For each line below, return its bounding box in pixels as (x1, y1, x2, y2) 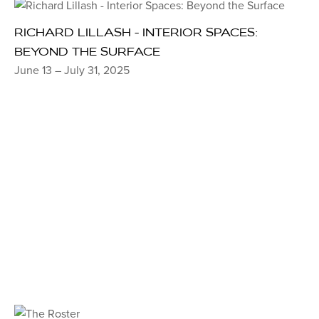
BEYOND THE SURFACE (14, 43, 160, 58)
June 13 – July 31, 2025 (14, 63, 130, 78)
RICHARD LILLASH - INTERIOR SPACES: (14, 24, 258, 39)
